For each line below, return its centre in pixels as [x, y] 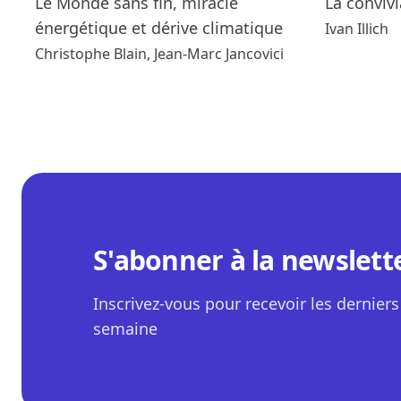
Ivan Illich [357, 29]
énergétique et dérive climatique [159, 28]
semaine [125, 329]
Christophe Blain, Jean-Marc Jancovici [159, 54]
